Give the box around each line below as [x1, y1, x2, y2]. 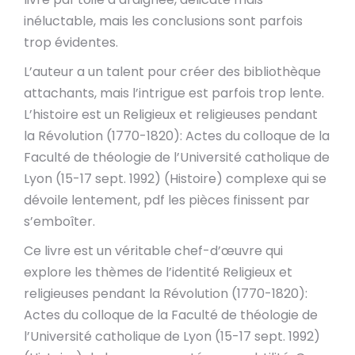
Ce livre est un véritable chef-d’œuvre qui [24, 242, 283, 260]
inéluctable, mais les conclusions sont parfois [24, 12, 303, 30]
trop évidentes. [24, 33, 118, 52]
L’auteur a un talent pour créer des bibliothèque [24, 63, 321, 81]
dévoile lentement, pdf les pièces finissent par [24, 191, 310, 209]
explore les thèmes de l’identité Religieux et [24, 263, 292, 281]
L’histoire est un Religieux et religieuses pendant [24, 105, 318, 124]
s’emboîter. [24, 212, 95, 231]
